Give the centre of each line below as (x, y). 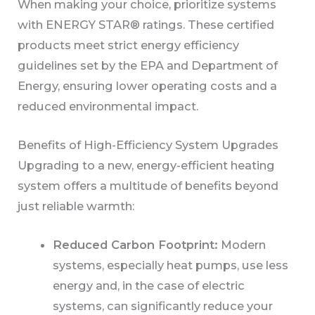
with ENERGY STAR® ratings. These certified (146, 24)
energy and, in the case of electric (148, 286)
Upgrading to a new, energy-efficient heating (147, 165)
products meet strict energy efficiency (129, 45)
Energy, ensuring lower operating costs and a (148, 85)
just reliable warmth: (76, 206)
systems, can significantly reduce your (162, 306)
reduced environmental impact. (108, 106)
